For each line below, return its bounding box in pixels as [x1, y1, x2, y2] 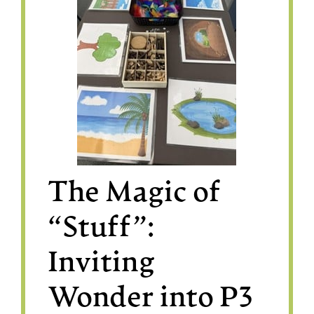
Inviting [48, 250, 156, 278]
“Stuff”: [48, 214, 155, 243]
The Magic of [48, 179, 221, 208]
